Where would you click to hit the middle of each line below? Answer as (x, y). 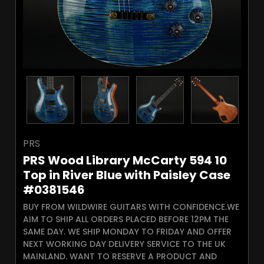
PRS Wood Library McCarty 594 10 (125, 160)
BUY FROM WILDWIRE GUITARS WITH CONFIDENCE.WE (131, 207)
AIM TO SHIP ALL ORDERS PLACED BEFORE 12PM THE (126, 219)
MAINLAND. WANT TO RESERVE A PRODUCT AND (120, 256)
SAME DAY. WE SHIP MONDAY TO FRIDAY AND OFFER (127, 232)
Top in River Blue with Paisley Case (127, 175)
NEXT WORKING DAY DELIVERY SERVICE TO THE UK (124, 244)
